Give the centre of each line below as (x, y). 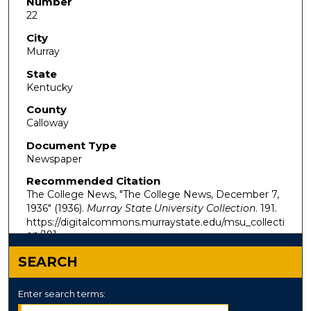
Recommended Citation (93, 181)
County (46, 110)
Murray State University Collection (171, 209)
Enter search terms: (62, 294)
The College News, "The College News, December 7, (152, 195)
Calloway (47, 123)
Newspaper (54, 159)
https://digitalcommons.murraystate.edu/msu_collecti (155, 222)
